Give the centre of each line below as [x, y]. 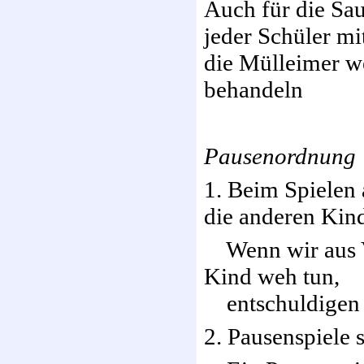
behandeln [253, 89]
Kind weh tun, [272, 276]
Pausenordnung [280, 156]
